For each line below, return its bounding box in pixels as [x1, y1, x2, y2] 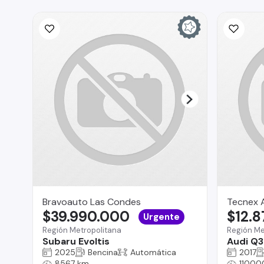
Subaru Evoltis [42, 235, 110, 247]
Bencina [88, 246, 118, 258]
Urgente [143, 210, 180, 223]
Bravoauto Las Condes [42, 195, 141, 208]
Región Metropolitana [42, 225, 121, 235]
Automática [130, 246, 176, 258]
